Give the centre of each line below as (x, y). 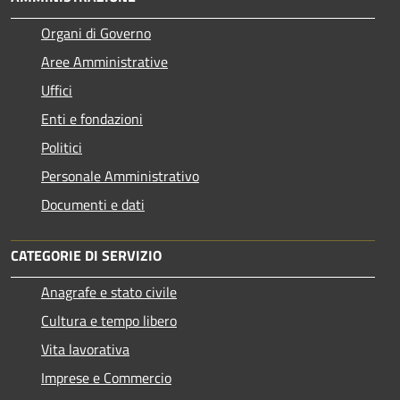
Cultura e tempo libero (109, 320)
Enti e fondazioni (92, 118)
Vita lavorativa (85, 349)
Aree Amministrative (104, 61)
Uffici (57, 90)
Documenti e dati (93, 204)
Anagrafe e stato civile (109, 292)
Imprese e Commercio (106, 377)
